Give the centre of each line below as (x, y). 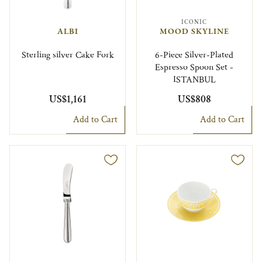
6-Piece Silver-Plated (194, 55)
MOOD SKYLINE (194, 31)
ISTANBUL (194, 80)
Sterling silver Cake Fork (68, 55)
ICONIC (194, 22)
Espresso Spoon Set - (194, 67)
